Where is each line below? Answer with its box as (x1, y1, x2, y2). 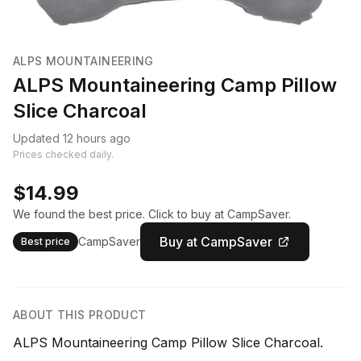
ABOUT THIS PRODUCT (13, 308, 147, 322)
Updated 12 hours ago (13, 131, 131, 146)
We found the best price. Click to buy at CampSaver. (13, 207, 291, 222)
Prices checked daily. (13, 148, 114, 161)
